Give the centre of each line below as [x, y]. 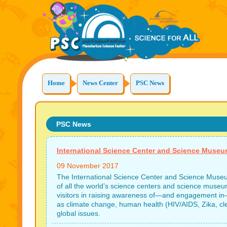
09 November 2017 [87, 166]
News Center [100, 83]
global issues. [78, 213]
